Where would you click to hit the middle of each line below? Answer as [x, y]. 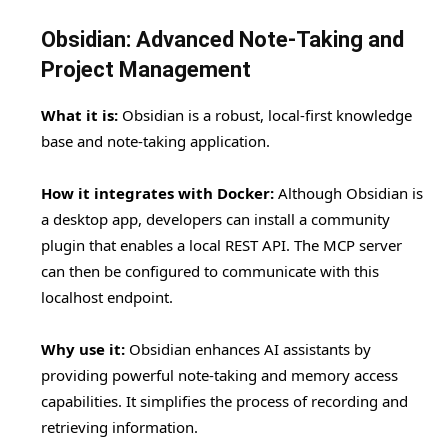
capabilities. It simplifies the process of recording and [224, 401]
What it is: [79, 115]
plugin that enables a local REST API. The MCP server [221, 245]
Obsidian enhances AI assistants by [248, 349]
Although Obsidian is [348, 193]
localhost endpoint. [107, 297]
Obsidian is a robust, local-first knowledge [265, 115]
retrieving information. [119, 427]
